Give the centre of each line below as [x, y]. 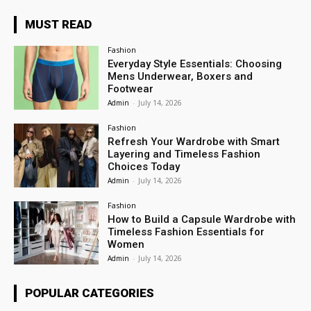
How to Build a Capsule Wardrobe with [202, 219]
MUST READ [58, 25]
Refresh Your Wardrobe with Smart [194, 141]
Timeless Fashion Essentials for [186, 232]
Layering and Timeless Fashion [184, 154]
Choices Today [144, 166]
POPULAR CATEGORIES [90, 293]
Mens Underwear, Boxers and [180, 77]
